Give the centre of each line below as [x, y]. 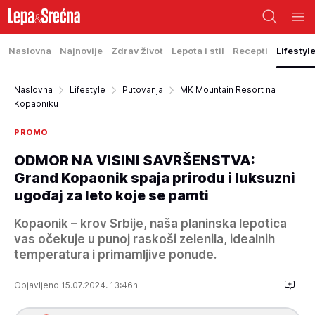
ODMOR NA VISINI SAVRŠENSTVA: [135, 160]
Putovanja [143, 90]
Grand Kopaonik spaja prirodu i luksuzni [155, 178]
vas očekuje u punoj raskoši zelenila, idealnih [144, 239]
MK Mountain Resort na [228, 90]
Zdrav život [137, 51]
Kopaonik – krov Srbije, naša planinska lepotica [150, 224]
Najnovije [81, 51]
